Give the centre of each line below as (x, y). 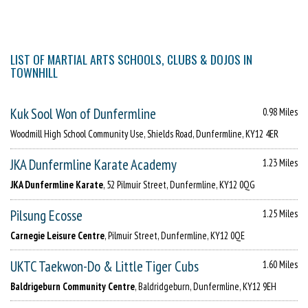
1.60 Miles (280, 264)
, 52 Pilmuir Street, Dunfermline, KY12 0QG (179, 185)
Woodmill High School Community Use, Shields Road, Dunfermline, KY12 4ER (144, 134)
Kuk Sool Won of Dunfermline (83, 114)
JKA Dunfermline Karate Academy (93, 165)
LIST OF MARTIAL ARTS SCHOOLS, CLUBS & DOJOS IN (131, 59)
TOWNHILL (34, 72)
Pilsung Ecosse (46, 216)
